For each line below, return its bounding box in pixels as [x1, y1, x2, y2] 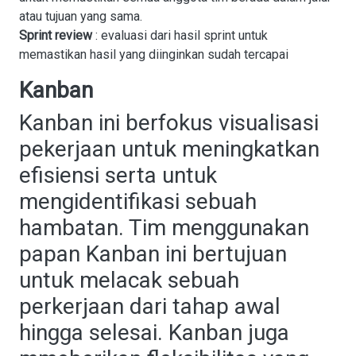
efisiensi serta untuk [19, 162, 217, 188]
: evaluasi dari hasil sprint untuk [92, 28, 268, 43]
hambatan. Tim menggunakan [19, 215, 309, 241]
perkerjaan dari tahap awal [19, 293, 281, 319]
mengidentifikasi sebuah [19, 188, 257, 215]
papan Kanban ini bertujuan [19, 241, 287, 267]
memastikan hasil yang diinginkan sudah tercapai [19, 47, 288, 62]
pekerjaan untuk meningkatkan [19, 136, 319, 162]
